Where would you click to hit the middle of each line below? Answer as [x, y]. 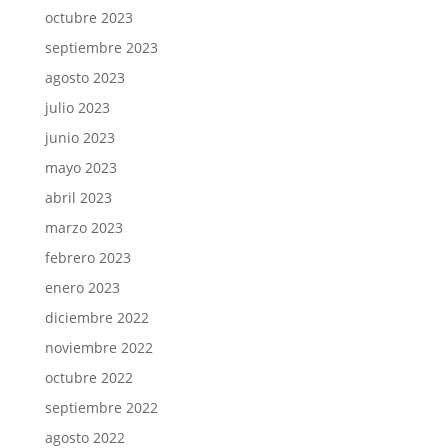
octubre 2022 [88, 377]
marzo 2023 [83, 227]
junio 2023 [79, 137]
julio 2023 [77, 107]
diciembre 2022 [96, 317]
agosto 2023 [84, 77]
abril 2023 [78, 197]
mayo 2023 [80, 167]
